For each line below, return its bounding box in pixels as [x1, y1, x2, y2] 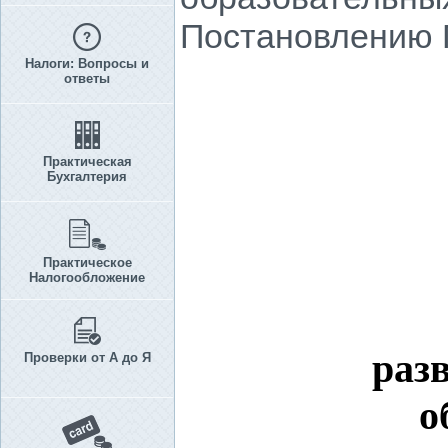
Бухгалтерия [47, 169, 127, 184]
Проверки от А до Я [23, 350, 151, 365]
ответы [64, 71, 110, 86]
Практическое [42, 255, 132, 270]
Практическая [42, 154, 132, 169]
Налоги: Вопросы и [25, 56, 149, 71]
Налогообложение [29, 270, 145, 285]
